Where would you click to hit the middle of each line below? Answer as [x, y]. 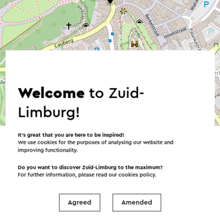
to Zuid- [115, 93]
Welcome [51, 93]
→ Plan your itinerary [64, 125]
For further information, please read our [68, 175]
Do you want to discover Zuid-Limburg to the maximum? [90, 167]
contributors [185, 114]
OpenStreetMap [147, 115]
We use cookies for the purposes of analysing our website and [96, 142]
